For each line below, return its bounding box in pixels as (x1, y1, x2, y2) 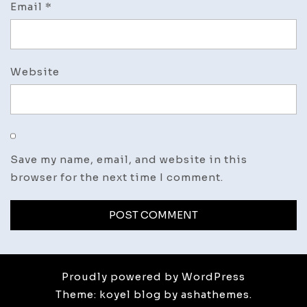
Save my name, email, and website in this (10, 153, 247, 167)
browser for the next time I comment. (10, 171, 223, 184)
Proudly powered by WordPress (62, 270, 245, 284)
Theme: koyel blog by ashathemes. (55, 288, 252, 302)
